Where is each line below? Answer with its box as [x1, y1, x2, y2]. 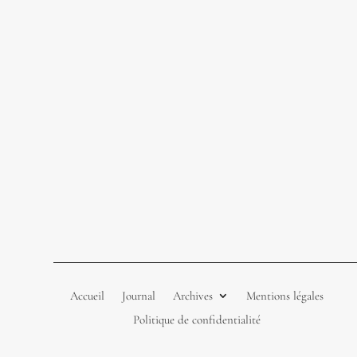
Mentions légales [245, 288, 324, 304]
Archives [172, 288, 213, 304]
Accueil [69, 288, 104, 304]
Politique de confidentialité [132, 312, 261, 328]
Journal [121, 288, 155, 304]
